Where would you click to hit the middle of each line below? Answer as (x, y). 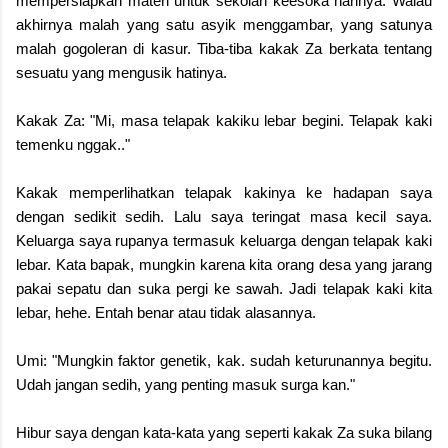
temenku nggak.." (75, 144)
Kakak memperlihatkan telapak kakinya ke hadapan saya (224, 192)
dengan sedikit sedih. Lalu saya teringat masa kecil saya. (224, 216)
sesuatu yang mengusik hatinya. (121, 72)
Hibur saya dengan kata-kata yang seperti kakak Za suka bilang (224, 432)
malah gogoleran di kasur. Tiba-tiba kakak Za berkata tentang (224, 48)
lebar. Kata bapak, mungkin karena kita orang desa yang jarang (224, 264)
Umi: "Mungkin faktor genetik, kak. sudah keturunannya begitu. (224, 360)
